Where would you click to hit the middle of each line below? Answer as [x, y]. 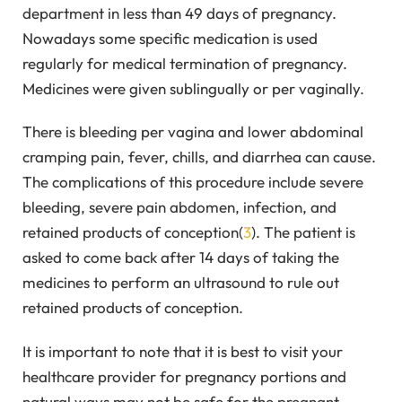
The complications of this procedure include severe [193, 182]
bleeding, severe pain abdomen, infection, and [179, 207]
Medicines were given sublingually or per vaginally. [193, 88]
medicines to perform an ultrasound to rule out [181, 283]
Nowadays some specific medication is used [170, 38]
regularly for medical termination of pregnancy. [185, 63]
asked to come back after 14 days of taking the [181, 258]
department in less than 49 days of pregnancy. [179, 13]
